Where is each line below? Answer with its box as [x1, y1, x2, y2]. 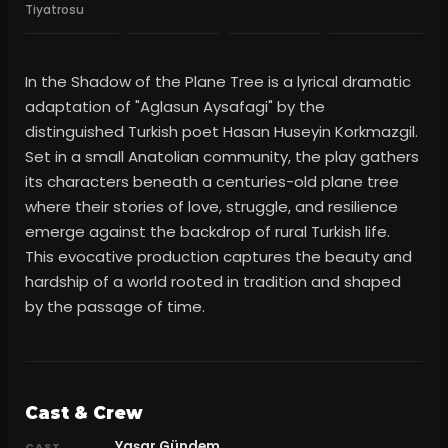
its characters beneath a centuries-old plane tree [25, 171, 400, 192]
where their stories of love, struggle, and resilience [25, 196, 399, 217]
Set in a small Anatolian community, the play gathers [25, 146, 420, 167]
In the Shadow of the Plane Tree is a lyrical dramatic [25, 71, 412, 92]
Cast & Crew [25, 403, 144, 423]
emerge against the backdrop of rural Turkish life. [25, 221, 391, 242]
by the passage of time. [25, 296, 206, 317]
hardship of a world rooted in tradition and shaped [25, 271, 402, 292]
